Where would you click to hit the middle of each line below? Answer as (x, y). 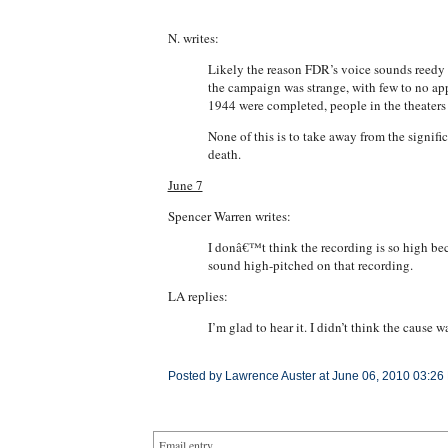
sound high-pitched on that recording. (310, 265)
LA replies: (197, 296)
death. (224, 154)
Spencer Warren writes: (229, 216)
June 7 (185, 185)
